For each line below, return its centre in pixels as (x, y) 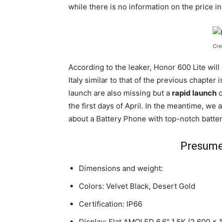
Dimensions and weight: (121, 168)
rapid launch (194, 93)
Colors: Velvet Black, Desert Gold (137, 186)
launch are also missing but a (120, 93)
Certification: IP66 (111, 204)
